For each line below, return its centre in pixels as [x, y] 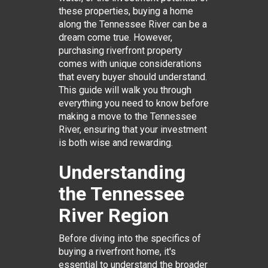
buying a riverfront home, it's [117, 252]
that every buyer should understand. [133, 77]
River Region [113, 215]
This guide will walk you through [125, 90]
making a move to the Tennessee [127, 116]
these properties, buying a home [126, 11]
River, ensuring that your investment [133, 130]
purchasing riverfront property [120, 51]
